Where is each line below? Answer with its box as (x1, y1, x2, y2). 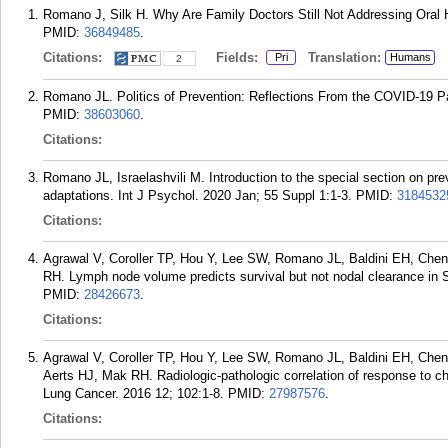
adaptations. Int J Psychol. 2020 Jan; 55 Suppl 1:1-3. (43, 188, 352, 203)
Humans (389, 51, 431, 63)
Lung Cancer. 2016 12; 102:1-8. (43, 386, 224, 401)
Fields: (204, 50, 262, 65)
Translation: (296, 50, 381, 65)
